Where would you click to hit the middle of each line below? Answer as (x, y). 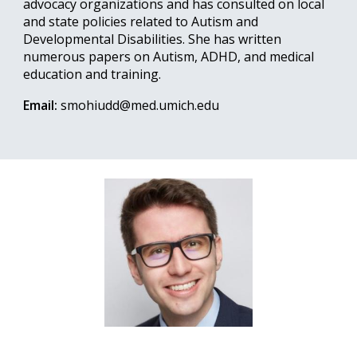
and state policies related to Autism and (141, 21)
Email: (41, 105)
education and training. (92, 74)
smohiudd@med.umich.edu (140, 105)
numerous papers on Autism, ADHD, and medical (169, 56)
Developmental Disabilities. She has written (153, 39)
